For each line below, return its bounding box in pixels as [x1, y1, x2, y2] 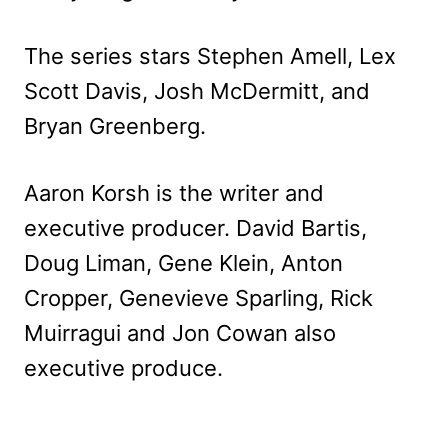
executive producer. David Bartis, [24, 215, 367, 242]
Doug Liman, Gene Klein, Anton [24, 250, 343, 277]
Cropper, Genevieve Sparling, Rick [24, 285, 373, 312]
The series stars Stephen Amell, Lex [24, 43, 396, 70]
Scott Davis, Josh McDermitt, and [24, 78, 370, 105]
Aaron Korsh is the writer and [24, 180, 324, 207]
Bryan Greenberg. [24, 113, 206, 140]
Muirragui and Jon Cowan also [24, 320, 336, 347]
